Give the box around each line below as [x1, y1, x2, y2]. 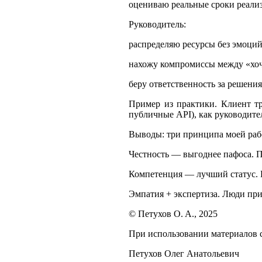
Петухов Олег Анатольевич [129, 248, 239, 258]
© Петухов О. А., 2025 [129, 208, 218, 219]
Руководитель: [129, 19, 186, 29]
